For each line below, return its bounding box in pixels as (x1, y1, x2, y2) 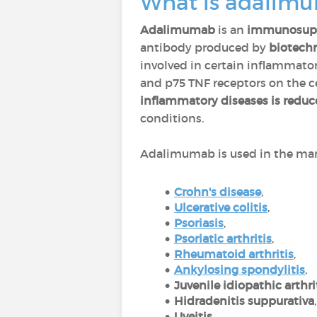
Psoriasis (173, 216, 224, 230)
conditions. (140, 111, 204, 125)
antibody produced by (140, 40, 269, 54)
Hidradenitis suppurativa (173, 294, 314, 308)
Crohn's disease (173, 185, 261, 199)
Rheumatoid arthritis (173, 247, 294, 261)
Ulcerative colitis (173, 200, 267, 214)
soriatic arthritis (181, 231, 272, 246)
